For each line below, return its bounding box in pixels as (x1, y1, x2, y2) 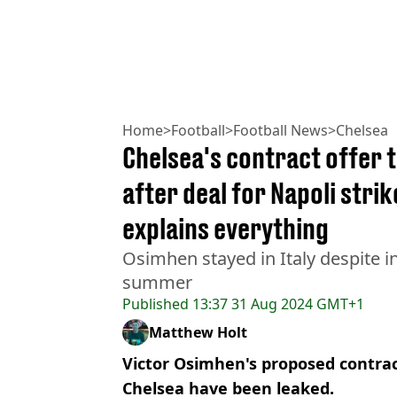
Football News (233, 120, 328, 140)
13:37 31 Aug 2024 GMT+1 (189, 293, 364, 314)
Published (122, 293, 189, 314)
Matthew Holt (149, 322, 247, 342)
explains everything (122, 211, 329, 245)
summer (122, 269, 192, 294)
